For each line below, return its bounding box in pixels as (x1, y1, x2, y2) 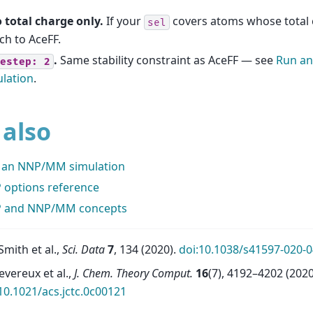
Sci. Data (62, 242, 105, 258)
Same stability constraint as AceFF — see (57, 52, 276, 68)
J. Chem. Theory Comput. (74, 265, 193, 282)
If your (103, 13, 144, 29)
